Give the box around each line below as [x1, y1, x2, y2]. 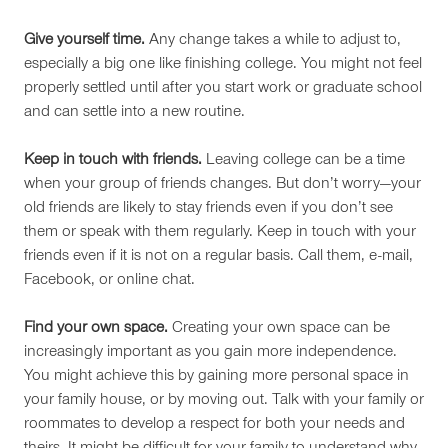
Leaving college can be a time [202, 153, 405, 169]
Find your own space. [24, 321, 172, 337]
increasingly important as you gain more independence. [24, 345, 397, 361]
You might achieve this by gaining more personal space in [24, 369, 409, 385]
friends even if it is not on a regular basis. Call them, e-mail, [24, 249, 413, 265]
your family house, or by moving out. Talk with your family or [24, 393, 424, 409]
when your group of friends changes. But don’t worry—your [24, 177, 421, 193]
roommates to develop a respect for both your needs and [24, 417, 405, 433]
